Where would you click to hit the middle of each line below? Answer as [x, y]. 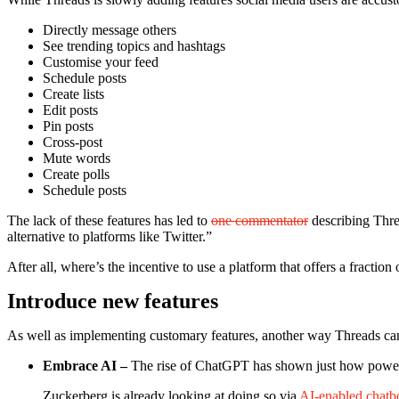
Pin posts [68, 126]
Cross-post [73, 142]
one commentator [260, 220]
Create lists [73, 94]
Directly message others [110, 29]
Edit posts [70, 110]
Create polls [76, 174]
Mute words [77, 158]
